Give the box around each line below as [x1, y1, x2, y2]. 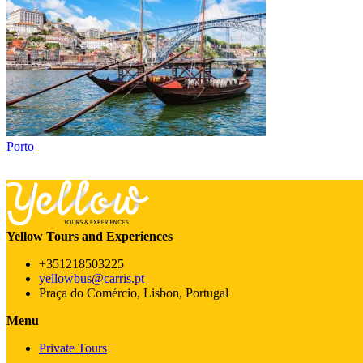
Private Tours [39, 340, 107, 355]
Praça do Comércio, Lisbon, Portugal [39, 285, 228, 300]
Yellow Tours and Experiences [6, 228, 173, 243]
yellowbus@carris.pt [39, 271, 144, 285]
